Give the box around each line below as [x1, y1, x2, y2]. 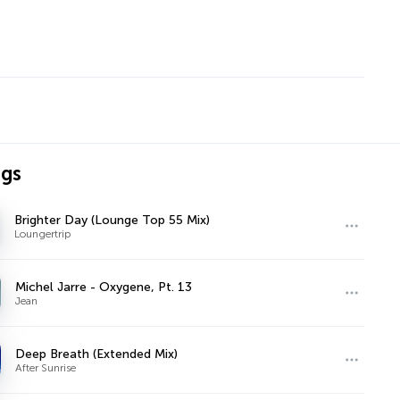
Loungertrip [14, 227, 72, 240]
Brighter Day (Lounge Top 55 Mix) [14, 212, 211, 228]
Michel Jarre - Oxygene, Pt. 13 [15, 279, 193, 295]
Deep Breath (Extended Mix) [15, 346, 179, 362]
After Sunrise [15, 361, 77, 374]
